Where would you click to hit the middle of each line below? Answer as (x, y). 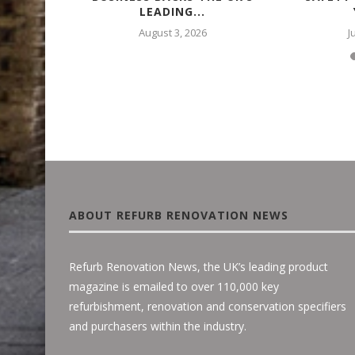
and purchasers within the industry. (158, 326)
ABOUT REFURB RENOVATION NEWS (179, 215)
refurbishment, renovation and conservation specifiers (208, 306)
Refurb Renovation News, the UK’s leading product (198, 266)
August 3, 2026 (172, 32)
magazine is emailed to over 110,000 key (174, 286)
